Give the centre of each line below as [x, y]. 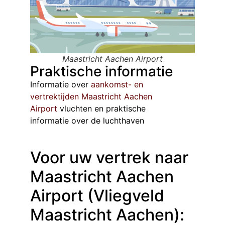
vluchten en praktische [101, 109]
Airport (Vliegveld [97, 195]
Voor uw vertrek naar [109, 157]
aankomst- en [117, 85]
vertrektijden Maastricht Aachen [91, 97]
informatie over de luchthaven [87, 121]
